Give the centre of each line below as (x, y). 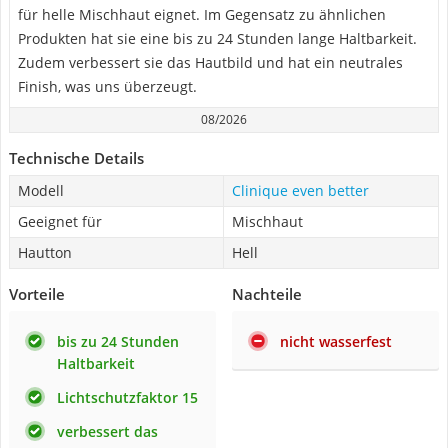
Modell (41, 190)
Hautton (45, 252)
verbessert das (107, 431)
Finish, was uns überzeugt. (107, 86)
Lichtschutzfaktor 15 (127, 397)
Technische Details (76, 158)
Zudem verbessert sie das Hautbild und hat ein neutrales (210, 62)
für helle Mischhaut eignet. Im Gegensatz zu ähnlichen (202, 14)
